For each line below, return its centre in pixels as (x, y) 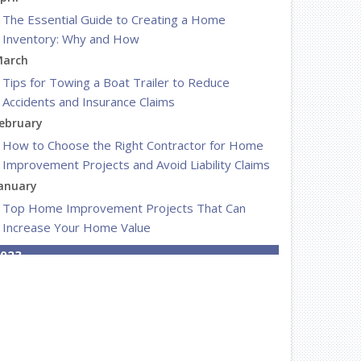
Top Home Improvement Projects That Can (124, 208)
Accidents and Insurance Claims (89, 102)
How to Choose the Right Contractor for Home (133, 145)
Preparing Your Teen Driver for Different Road (132, 299)
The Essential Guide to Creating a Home (114, 19)
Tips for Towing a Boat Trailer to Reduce (116, 82)
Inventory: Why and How (71, 39)
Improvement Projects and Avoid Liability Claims (136, 164)
